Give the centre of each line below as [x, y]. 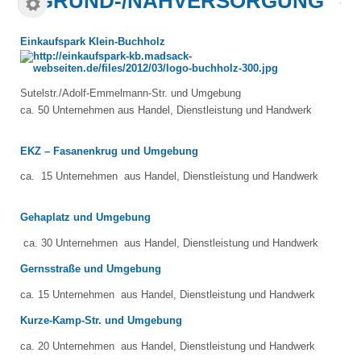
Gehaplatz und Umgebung [85, 217]
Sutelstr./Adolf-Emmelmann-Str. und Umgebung [131, 93]
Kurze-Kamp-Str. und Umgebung [101, 320]
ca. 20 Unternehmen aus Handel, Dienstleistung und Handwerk [168, 346]
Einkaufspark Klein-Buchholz [93, 41]
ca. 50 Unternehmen [69, 110]
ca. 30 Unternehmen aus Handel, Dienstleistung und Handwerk [169, 243]
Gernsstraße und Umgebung [91, 269]
